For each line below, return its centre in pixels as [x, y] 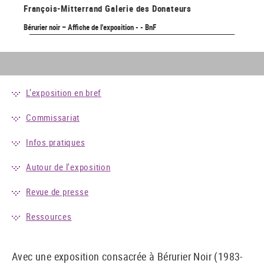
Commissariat [53, 117]
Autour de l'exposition [68, 166]
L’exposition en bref [64, 92]
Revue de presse [57, 191]
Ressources [49, 216]
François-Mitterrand [63, 8]
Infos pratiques [56, 142]
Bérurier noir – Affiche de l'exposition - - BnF [90, 27]
